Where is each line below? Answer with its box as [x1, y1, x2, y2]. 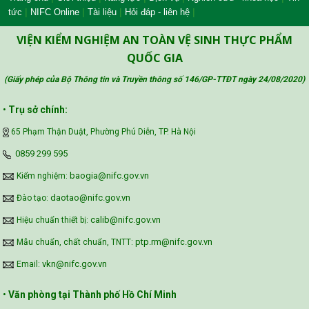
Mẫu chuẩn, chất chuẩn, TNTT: [17, 237, 135, 247]
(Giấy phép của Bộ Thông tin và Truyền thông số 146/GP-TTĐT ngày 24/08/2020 [4, 74, 302, 84]
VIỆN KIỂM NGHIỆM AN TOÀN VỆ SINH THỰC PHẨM [17, 32, 292, 48]
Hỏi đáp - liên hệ [125, 7, 190, 17]
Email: [17, 259, 42, 269]
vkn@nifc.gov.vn [42, 259, 107, 269]
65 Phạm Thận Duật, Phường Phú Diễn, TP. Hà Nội [11, 127, 196, 137]
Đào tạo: [17, 193, 50, 203]
